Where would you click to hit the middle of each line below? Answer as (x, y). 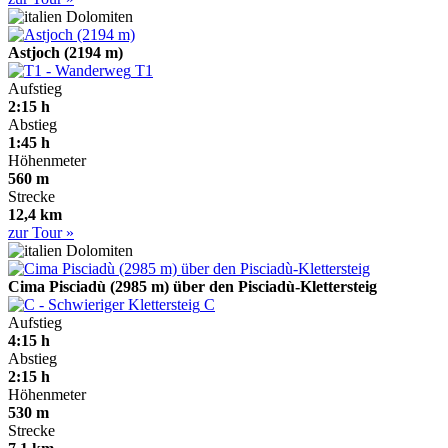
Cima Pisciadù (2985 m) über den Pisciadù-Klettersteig (192, 287)
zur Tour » (41, 233)
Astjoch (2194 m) (65, 53)
